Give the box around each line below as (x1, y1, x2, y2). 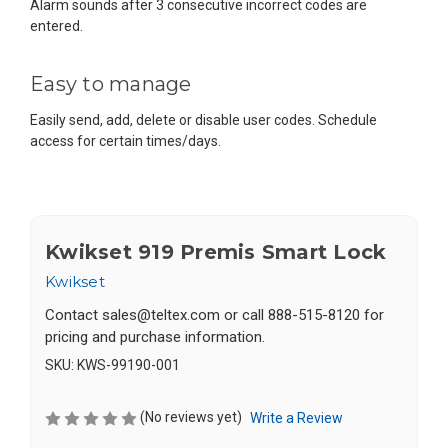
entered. (30, 17, 83, 34)
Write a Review (249, 410, 343, 427)
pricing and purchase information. (45, 328, 265, 347)
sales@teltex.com (102, 306, 220, 325)
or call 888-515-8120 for (220, 306, 384, 325)
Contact (45, 306, 102, 325)
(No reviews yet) (140, 409, 242, 426)
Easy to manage (30, 71, 192, 96)
